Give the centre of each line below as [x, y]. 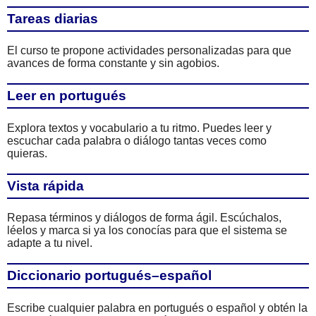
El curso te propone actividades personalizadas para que [149, 51]
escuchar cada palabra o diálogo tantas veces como [137, 140]
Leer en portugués [67, 96]
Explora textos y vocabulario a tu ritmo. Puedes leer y [139, 128]
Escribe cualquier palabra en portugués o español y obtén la [157, 308]
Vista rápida [45, 186]
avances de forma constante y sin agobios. [113, 63]
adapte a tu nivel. [50, 243]
